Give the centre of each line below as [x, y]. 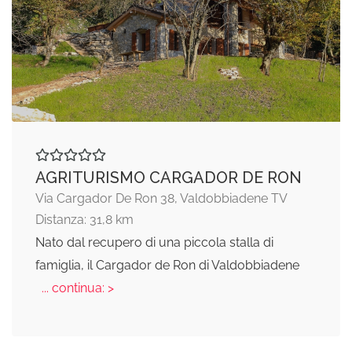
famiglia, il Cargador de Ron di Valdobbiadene [167, 265]
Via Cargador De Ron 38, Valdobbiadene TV [161, 198]
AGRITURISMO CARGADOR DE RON [169, 177]
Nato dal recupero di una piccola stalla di [154, 242]
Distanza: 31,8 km [84, 219]
